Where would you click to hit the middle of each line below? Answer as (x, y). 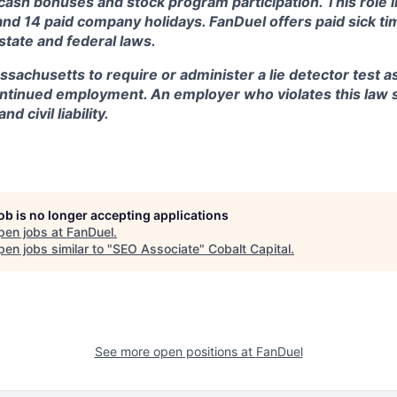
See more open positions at (175, 351)
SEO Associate (156, 249)
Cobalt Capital (249, 249)
